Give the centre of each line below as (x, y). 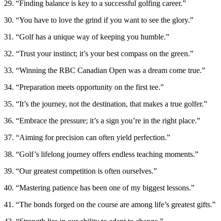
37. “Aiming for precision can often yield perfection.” (87, 137)
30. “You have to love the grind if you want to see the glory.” (99, 20)
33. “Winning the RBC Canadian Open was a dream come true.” (105, 70)
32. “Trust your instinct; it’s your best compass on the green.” (99, 53)
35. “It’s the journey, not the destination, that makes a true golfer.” (106, 104)
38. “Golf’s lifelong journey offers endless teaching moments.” (101, 154)
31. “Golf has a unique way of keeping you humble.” (87, 37)
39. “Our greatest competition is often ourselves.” (80, 171)
